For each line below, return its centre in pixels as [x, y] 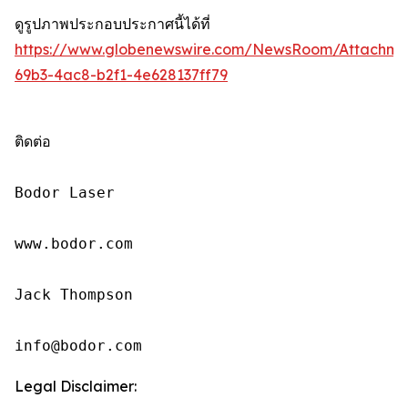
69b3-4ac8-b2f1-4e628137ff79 [121, 75]
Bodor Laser [65, 193]
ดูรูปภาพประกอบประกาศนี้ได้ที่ [112, 24]
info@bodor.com [78, 346]
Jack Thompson [74, 295]
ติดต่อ [33, 142]
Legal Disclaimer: [76, 387]
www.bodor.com [74, 244]
